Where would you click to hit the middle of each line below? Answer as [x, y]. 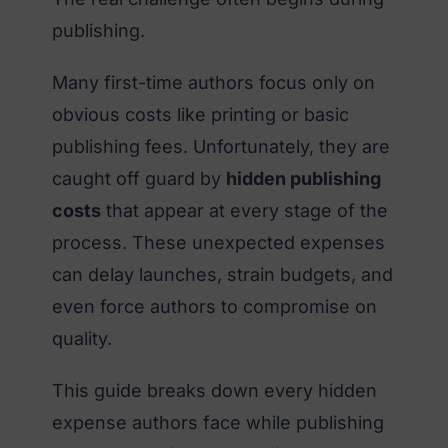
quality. [82, 338]
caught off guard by [139, 178]
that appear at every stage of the [244, 210]
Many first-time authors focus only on [213, 82]
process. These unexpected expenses [218, 242]
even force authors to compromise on [214, 306]
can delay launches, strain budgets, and [222, 274]
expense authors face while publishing [218, 422]
